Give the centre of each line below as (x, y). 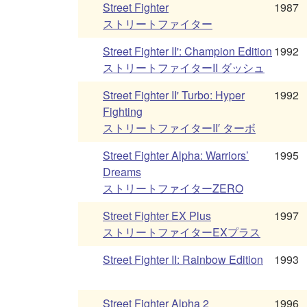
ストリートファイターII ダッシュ (184, 68)
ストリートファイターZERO (173, 188)
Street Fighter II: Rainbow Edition (183, 260)
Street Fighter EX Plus (157, 216)
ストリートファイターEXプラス (182, 232)
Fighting (123, 112)
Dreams (122, 172)
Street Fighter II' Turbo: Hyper (174, 95)
